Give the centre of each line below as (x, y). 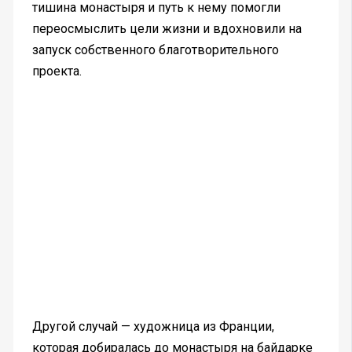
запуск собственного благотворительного (155, 49)
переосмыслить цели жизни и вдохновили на (167, 28)
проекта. (57, 71)
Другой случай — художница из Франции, (153, 326)
